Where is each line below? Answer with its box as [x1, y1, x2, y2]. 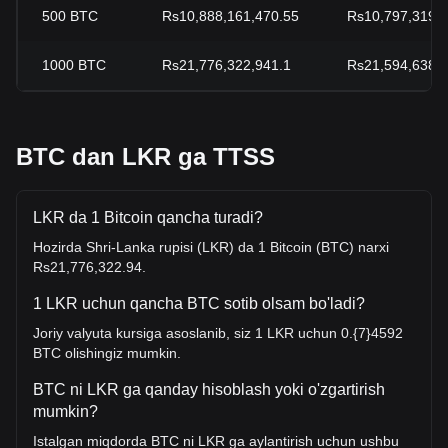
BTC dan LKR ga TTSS [16, 143, 275, 170]
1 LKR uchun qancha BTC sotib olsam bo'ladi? [33, 295, 365, 312]
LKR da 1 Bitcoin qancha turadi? [33, 209, 263, 226]
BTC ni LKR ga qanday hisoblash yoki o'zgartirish [33, 381, 385, 398]
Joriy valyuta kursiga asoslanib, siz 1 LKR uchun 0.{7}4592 [33, 325, 403, 341]
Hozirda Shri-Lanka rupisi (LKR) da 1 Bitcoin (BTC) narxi [33, 239, 389, 255]
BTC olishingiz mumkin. [33, 345, 181, 361]
